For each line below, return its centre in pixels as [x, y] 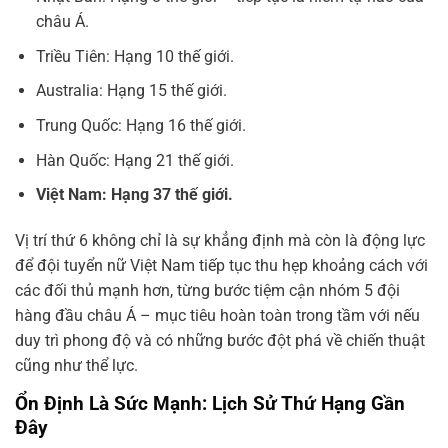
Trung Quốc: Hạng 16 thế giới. [140, 125]
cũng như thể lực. [76, 365]
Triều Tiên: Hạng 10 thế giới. [134, 56]
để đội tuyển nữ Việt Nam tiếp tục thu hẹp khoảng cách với [221, 265]
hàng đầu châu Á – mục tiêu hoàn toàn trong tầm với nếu [217, 315]
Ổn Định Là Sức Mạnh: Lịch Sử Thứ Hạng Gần [210, 403]
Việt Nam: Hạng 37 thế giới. [134, 195]
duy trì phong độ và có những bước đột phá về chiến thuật [220, 340]
